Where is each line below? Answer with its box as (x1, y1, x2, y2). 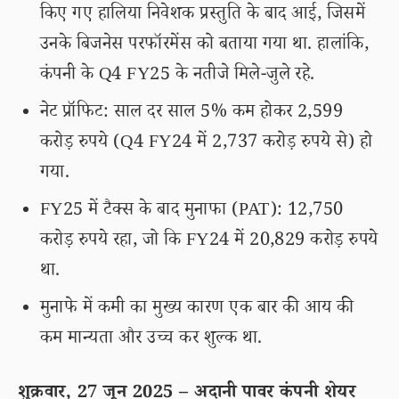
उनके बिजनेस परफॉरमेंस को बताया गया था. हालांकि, (40, 32, 370, 61)
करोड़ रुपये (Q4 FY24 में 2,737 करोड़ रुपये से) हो (40, 130, 373, 159)
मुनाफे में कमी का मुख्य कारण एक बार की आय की (40, 296, 354, 324)
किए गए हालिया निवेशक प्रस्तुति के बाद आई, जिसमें (40, 2, 366, 30)
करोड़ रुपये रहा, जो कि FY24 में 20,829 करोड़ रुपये (40, 228, 379, 256)
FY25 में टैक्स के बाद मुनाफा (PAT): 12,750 (40, 198, 344, 226)
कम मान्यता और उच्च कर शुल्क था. (40, 326, 263, 354)
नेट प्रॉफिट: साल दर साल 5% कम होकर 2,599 (40, 100, 344, 128)
